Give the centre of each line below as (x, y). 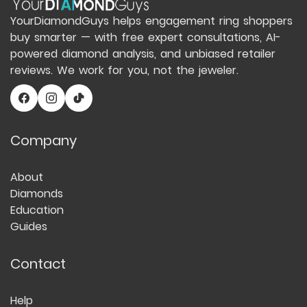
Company (44, 141)
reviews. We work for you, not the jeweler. (124, 71)
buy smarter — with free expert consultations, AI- (146, 38)
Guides (29, 227)
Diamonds (37, 194)
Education (37, 210)
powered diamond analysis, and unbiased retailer (143, 54)
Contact (38, 264)
